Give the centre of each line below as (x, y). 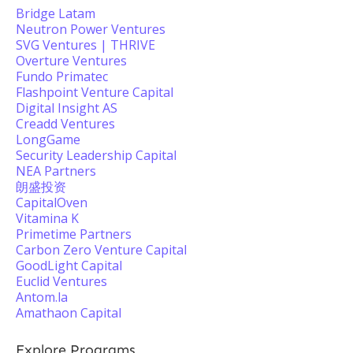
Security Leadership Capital (96, 155)
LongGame (48, 139)
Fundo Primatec (62, 76)
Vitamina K (47, 218)
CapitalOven (52, 203)
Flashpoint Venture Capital (95, 92)
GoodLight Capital (69, 266)
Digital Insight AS (67, 108)
